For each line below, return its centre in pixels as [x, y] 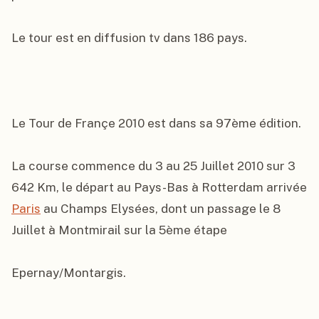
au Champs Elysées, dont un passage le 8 [161, 209]
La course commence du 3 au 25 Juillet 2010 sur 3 [153, 166]
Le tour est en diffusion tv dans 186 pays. [129, 38]
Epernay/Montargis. [69, 273]
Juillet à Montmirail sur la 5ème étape [119, 230]
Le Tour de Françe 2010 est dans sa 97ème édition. [156, 123]
